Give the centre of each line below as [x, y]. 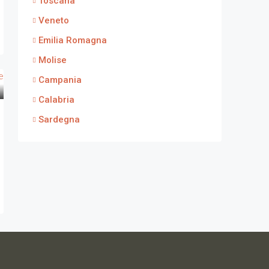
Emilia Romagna [73, 40]
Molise [53, 60]
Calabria [56, 100]
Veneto [54, 20]
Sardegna [59, 119]
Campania [60, 80]
